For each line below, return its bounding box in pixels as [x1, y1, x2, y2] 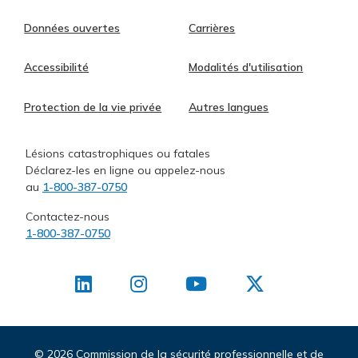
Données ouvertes [24, 20, 121, 35]
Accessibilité [24, 60, 89, 75]
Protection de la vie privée [24, 99, 162, 114]
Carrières [189, 20, 236, 35]
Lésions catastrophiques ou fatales [26, 146, 210, 161]
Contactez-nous [26, 209, 109, 225]
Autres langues [189, 99, 269, 114]
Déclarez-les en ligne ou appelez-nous [26, 163, 225, 178]
